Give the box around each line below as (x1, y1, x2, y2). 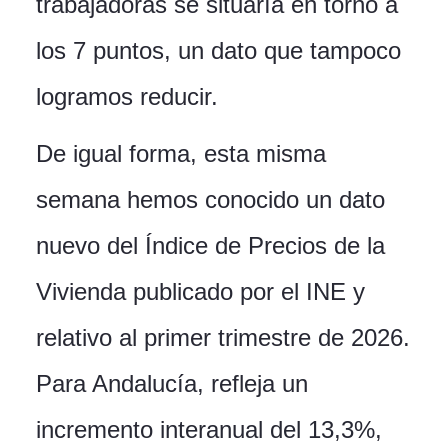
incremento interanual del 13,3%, (36, 416, 382, 444)
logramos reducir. (36, 83, 218, 111)
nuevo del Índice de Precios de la (36, 232, 385, 260)
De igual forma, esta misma (36, 140, 326, 168)
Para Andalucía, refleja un (36, 370, 308, 398)
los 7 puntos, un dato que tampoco (36, 37, 401, 65)
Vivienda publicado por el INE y (36, 278, 365, 306)
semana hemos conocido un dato (36, 186, 385, 214)
